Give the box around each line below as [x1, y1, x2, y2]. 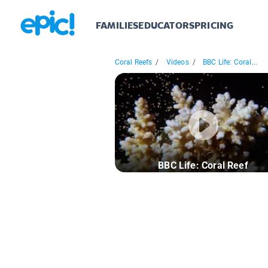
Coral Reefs [114, 58, 153, 67]
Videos [166, 58, 189, 67]
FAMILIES [96, 19, 139, 32]
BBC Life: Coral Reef [158, 160, 248, 172]
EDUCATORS [138, 19, 195, 32]
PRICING [194, 19, 234, 32]
